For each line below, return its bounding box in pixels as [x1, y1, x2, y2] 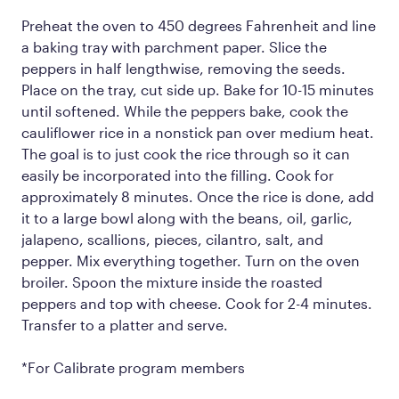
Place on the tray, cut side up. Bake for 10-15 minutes [21, 80, 374, 98]
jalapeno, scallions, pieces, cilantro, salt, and [21, 230, 323, 248]
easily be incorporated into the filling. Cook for [21, 166, 334, 183]
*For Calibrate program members [21, 358, 245, 376]
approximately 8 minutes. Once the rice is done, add [21, 187, 374, 205]
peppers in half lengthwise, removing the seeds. [21, 59, 346, 77]
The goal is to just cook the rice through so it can [21, 144, 350, 162]
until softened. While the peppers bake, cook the [21, 102, 348, 119]
